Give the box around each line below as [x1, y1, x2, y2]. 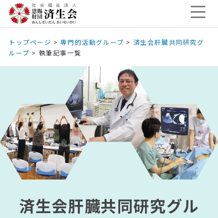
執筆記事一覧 [38, 48, 82, 57]
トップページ [8, 37, 52, 47]
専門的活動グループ [60, 37, 124, 47]
